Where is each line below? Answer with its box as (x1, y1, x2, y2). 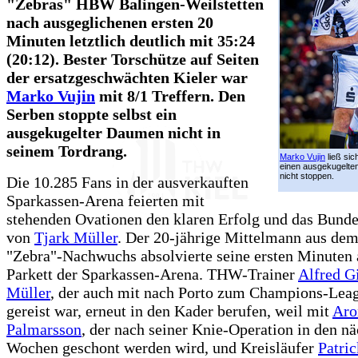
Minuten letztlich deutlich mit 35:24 (6, 31, 255, 50)
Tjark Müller (34, 228, 117, 246)
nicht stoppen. (280, 170, 334, 181)
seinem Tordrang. (6, 141, 127, 160)
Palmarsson (6, 320, 82, 338)
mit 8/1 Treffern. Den (95, 86, 245, 105)
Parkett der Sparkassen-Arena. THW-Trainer (6, 265, 298, 283)
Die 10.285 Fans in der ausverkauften (6, 173, 249, 191)
